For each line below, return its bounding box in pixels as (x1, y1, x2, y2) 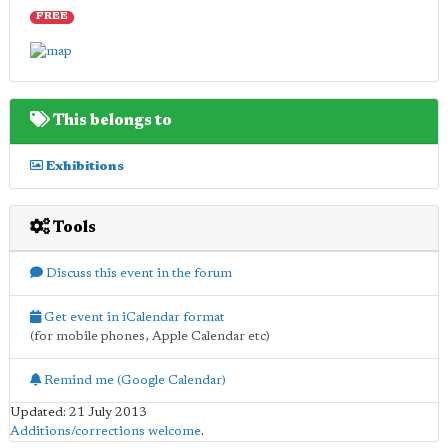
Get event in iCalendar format (41, 310, 225, 324)
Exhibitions (43, 159, 124, 173)
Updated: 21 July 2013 (10, 405, 147, 419)
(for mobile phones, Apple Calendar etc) (30, 329, 270, 343)
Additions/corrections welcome (10, 424, 201, 438)
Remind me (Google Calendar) (41, 373, 226, 387)
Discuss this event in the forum (43, 266, 232, 280)
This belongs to (50, 112, 172, 129)
